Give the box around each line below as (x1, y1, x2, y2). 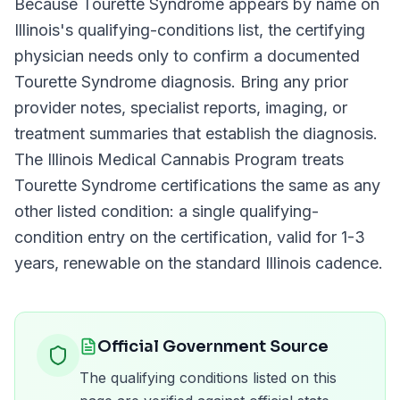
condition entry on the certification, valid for (14, 228, 341, 246)
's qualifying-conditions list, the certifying (60, 21, 365, 39)
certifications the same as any (156, 176, 380, 195)
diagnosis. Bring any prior (156, 72, 348, 91)
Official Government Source (97, 337, 329, 356)
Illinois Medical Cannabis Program (47, 150, 297, 169)
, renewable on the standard (54, 254, 265, 272)
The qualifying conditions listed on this (79, 369, 337, 387)
